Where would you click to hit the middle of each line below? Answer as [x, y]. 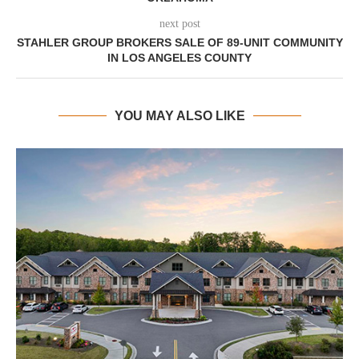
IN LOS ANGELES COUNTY [179, 58]
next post [179, 24]
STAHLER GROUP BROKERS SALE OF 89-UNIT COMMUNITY [179, 42]
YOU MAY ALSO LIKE [179, 116]
